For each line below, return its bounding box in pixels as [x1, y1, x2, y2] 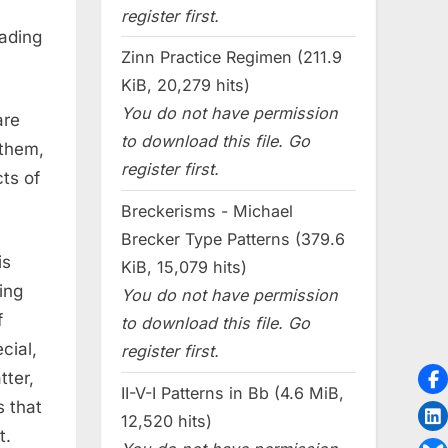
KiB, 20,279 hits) [121, 75, 250, 96]
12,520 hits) [121, 411, 212, 432]
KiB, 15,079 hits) [121, 257, 247, 278]
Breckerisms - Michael [121, 201, 293, 222]
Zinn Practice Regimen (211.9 [121, 47, 342, 68]
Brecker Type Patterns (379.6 [121, 229, 345, 250]
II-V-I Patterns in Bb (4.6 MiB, [121, 383, 344, 404]
